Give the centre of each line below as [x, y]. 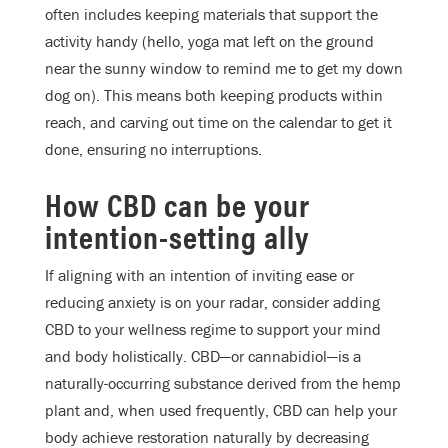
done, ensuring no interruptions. [153, 149]
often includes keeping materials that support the [211, 14]
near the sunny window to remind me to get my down [224, 68]
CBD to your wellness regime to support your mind [213, 329]
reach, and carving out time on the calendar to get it [218, 122]
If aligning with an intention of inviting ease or [199, 275]
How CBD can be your [177, 204]
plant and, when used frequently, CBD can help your [221, 410]
